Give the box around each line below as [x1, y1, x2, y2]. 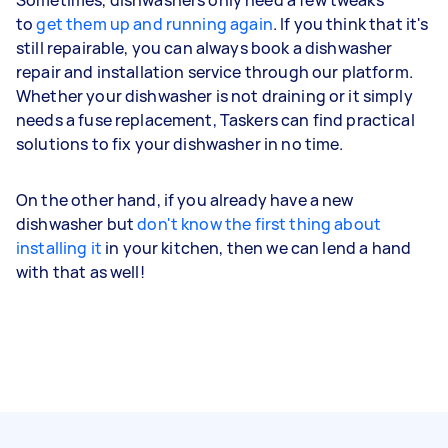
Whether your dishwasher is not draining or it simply [16, 84, 413, 107]
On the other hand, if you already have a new [16, 188, 354, 211]
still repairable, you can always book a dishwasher [16, 36, 393, 59]
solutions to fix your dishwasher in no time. [16, 132, 344, 155]
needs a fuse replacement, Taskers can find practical [16, 108, 415, 131]
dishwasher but [16, 212, 138, 235]
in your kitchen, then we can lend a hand [101, 236, 412, 259]
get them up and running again [33, 12, 273, 35]
